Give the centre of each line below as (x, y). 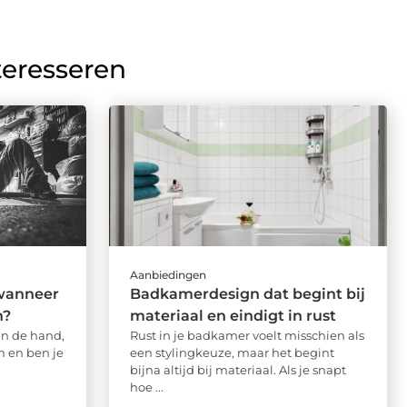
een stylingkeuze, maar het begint (232, 353)
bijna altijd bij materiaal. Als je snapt (238, 370)
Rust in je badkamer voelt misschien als (247, 336)
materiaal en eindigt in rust (233, 316)
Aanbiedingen (168, 275)
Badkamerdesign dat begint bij (247, 294)
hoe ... (146, 387)
